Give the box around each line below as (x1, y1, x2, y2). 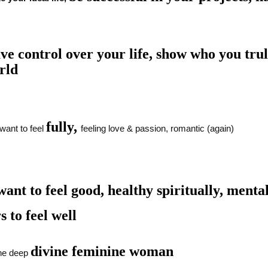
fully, (45, 118, 81, 135)
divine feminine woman (30, 243, 177, 260)
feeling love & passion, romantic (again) (80, 123, 234, 133)
